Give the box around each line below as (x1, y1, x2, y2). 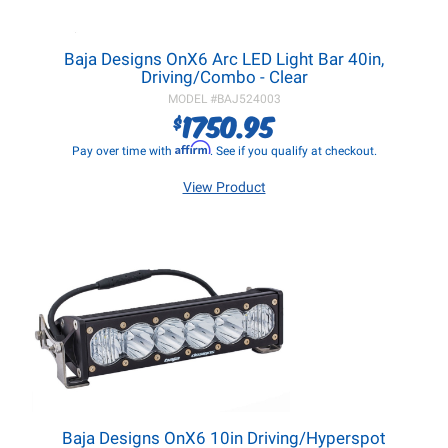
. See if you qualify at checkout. (209, 144, 377, 158)
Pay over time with (71, 144, 175, 158)
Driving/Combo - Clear (140, 67, 308, 87)
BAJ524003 (216, 92, 281, 106)
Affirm (174, 140, 210, 155)
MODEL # (167, 92, 217, 106)
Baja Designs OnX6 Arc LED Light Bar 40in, (64, 49, 384, 69)
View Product (182, 179, 266, 195)
